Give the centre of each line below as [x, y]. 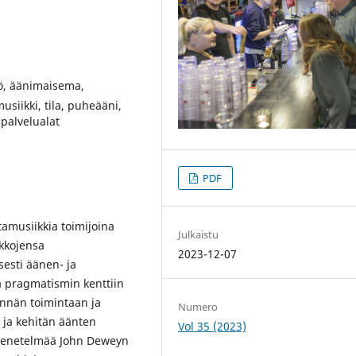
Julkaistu [199, 234]
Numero [198, 306]
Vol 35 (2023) [213, 326]
